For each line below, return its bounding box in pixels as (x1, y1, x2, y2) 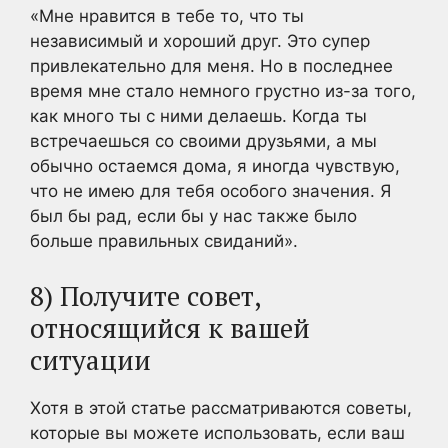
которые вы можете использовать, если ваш (30, 422, 405, 443)
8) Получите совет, (30, 277, 261, 314)
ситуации (30, 341, 151, 378)
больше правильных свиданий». (30, 231, 298, 251)
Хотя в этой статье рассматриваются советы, (30, 397, 412, 418)
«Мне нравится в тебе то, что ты (30, 6, 304, 26)
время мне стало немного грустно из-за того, (30, 81, 416, 101)
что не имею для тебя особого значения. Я (30, 181, 391, 201)
